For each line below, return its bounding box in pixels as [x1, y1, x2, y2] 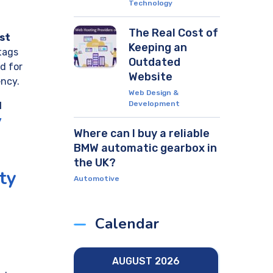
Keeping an [129, 41, 187, 54]
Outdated [129, 55, 180, 69]
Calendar [95, 214, 159, 233]
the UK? [74, 156, 116, 169]
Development [129, 99, 180, 108]
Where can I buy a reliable [74, 127, 210, 140]
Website [129, 70, 172, 83]
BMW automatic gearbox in [74, 141, 217, 155]
